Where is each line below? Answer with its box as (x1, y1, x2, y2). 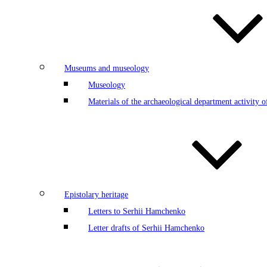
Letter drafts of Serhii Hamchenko (88, 222, 204, 232)
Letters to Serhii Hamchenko (88, 206, 185, 216)
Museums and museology (64, 63, 149, 73)
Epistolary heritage (64, 189, 128, 199)
